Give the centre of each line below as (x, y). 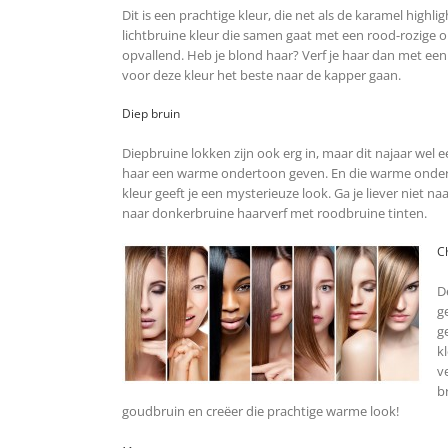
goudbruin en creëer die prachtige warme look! (260, 411)
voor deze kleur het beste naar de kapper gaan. (261, 75)
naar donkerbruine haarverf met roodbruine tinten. (274, 213)
